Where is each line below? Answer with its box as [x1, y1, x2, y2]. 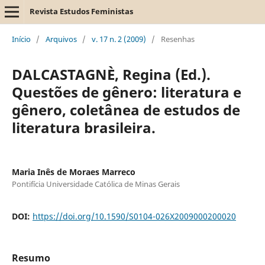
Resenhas [160, 33, 195, 44]
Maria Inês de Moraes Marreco [11, 166, 135, 177]
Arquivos [45, 33, 77, 44]
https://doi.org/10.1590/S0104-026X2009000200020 [32, 210, 236, 222]
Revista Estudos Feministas [29, 6, 133, 17]
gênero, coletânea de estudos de [11, 99, 240, 119]
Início [11, 33, 31, 44]
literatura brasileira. [11, 117, 156, 137]
